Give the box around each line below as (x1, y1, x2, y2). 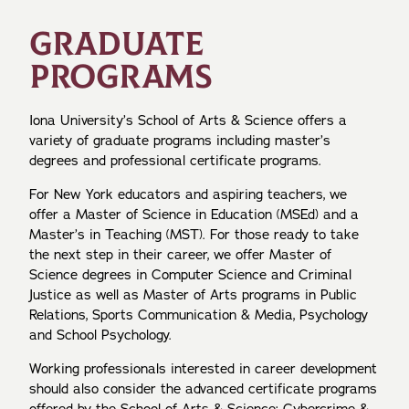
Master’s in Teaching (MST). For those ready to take (29, 225, 359, 245)
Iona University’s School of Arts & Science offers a (29, 111, 347, 131)
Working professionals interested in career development (29, 360, 377, 379)
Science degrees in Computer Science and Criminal (29, 266, 351, 285)
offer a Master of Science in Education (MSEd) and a (29, 205, 359, 225)
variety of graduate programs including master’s (29, 131, 330, 151)
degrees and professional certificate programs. (29, 152, 321, 171)
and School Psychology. (29, 326, 172, 345)
